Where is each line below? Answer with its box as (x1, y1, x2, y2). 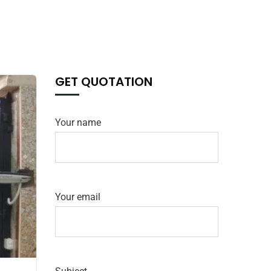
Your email (55, 191, 100, 203)
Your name (55, 117, 101, 128)
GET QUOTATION (55, 73, 152, 90)
